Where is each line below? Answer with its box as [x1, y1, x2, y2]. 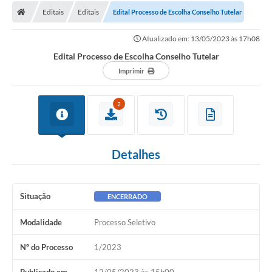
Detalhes [112, 147, 160, 162]
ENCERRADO [107, 192, 148, 201]
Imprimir [118, 67, 144, 75]
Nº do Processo [20, 242, 73, 253]
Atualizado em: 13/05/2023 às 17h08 [141, 34, 260, 44]
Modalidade [20, 217, 62, 228]
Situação [20, 191, 50, 202]
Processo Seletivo [93, 217, 155, 228]
